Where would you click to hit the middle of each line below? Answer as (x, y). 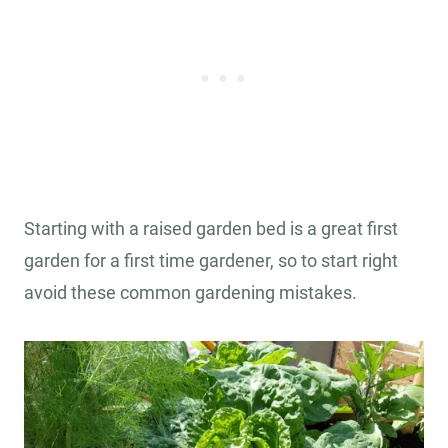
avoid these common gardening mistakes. (192, 293)
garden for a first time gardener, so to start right (211, 261)
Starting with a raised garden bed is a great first (211, 229)
